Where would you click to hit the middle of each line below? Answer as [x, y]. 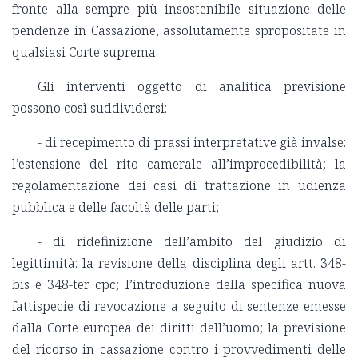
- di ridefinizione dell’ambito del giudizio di [192, 242]
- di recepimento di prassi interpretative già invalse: [192, 143]
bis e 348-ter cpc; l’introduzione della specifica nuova [179, 285]
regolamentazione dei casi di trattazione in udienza [179, 186]
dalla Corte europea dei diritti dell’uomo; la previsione [179, 328]
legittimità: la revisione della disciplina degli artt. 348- [179, 263]
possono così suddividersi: [89, 108]
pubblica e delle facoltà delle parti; [115, 207]
